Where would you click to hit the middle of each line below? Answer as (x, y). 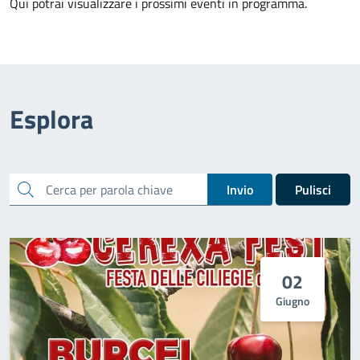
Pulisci (313, 189)
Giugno (292, 301)
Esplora (51, 119)
